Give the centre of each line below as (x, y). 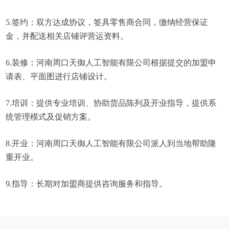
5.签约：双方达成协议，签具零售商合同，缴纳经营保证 (107, 22)
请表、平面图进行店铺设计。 (59, 76)
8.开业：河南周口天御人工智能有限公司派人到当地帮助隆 (111, 143)
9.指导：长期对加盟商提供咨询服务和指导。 (87, 184)
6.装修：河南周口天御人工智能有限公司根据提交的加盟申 (111, 63)
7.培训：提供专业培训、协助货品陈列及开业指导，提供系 (111, 103)
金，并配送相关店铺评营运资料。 (67, 36)
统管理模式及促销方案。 (51, 117)
